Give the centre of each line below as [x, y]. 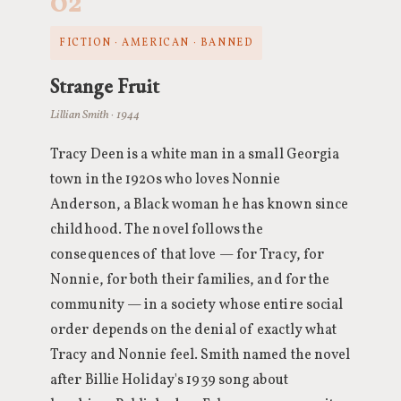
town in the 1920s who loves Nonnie [166, 180]
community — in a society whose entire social [197, 305]
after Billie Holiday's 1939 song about [169, 380]
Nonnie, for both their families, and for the [190, 280]
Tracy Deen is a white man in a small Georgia [195, 155]
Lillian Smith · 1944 [95, 115]
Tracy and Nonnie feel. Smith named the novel [200, 355]
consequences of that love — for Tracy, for [188, 255]
